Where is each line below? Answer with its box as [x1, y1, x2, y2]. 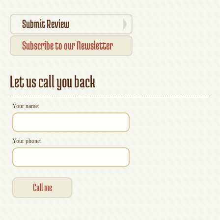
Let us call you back [10, 73, 95, 91]
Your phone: [12, 137, 41, 144]
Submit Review [22, 17, 70, 30]
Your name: [12, 103, 39, 110]
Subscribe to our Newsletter [22, 39, 113, 52]
